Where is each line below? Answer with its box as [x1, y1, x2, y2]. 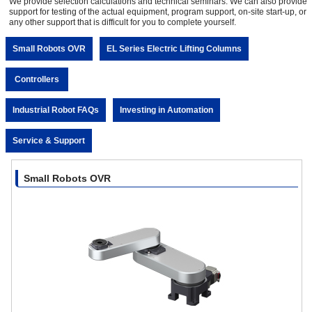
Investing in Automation [120, 104, 213, 115]
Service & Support [13, 135, 85, 146]
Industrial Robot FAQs [13, 104, 99, 115]
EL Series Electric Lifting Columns [107, 43, 242, 54]
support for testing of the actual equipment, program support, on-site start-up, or [9, 6, 306, 17]
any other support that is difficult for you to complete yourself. [9, 17, 236, 27]
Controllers [15, 74, 59, 84]
